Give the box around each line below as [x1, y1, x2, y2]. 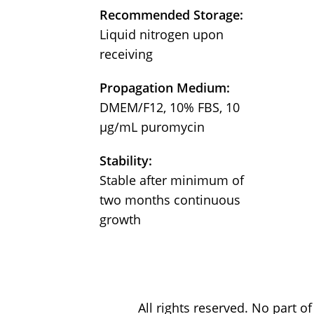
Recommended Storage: [100, 6, 243, 24]
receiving [100, 46, 153, 63]
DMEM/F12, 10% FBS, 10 [100, 99, 240, 116]
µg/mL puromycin [100, 118, 205, 136]
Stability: [100, 152, 152, 170]
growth [100, 211, 141, 228]
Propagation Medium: [100, 79, 230, 97]
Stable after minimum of [100, 172, 244, 189]
